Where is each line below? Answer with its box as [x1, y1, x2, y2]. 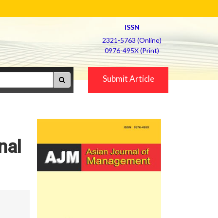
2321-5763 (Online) [102, 36, 162, 44]
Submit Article [102, 73, 154, 84]
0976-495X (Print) [105, 46, 159, 54]
